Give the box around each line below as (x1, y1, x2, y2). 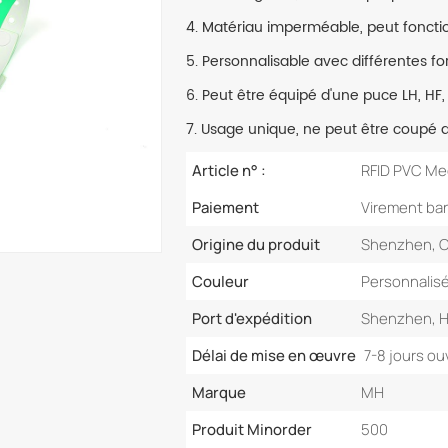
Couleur (191, 270, 249, 292)
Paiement (191, 196, 259, 218)
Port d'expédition (191, 307, 312, 329)
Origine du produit (191, 233, 320, 255)
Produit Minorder (191, 418, 312, 440)
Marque (191, 381, 246, 403)
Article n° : (191, 159, 266, 181)
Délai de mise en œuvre (191, 344, 356, 366)
